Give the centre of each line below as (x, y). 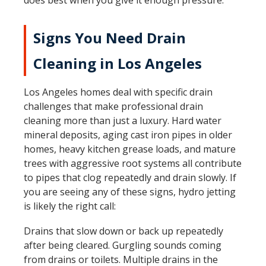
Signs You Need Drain (110, 38)
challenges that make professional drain (113, 106)
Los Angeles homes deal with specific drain (118, 92)
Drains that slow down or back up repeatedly (123, 231)
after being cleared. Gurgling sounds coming (123, 245)
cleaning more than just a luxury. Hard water (123, 121)
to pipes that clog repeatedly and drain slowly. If (130, 178)
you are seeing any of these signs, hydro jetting (130, 192)
